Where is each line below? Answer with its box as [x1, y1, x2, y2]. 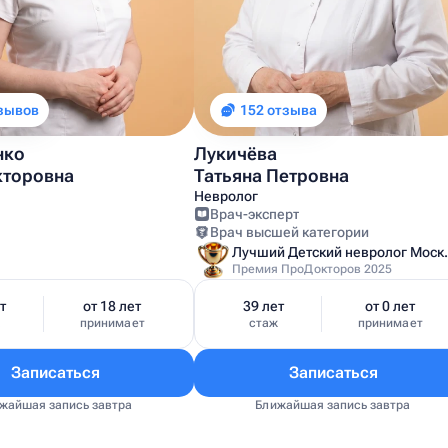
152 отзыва [240, 102, 317, 118]
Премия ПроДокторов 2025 [232, 262, 393, 276]
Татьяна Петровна [194, 165, 349, 186]
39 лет [243, 298, 285, 314]
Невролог [194, 188, 258, 204]
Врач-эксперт [210, 206, 299, 222]
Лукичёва [194, 143, 277, 164]
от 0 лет [365, 298, 416, 314]
